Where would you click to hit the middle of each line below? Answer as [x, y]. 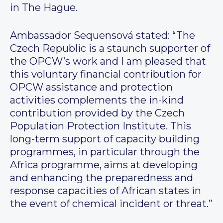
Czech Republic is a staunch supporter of [110, 49]
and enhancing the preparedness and [102, 178]
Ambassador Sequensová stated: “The [103, 36]
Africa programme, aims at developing [104, 165]
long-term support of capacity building [105, 139]
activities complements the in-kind [97, 100]
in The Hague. [44, 8]
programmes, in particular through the [105, 152]
